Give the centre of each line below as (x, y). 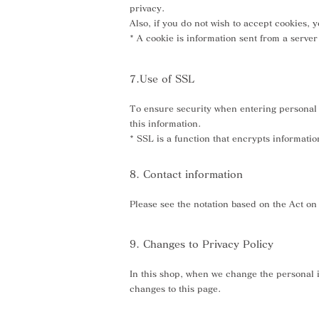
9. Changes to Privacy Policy (202, 244)
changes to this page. (175, 288)
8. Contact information (186, 174)
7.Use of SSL (162, 79)
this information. (165, 123)
